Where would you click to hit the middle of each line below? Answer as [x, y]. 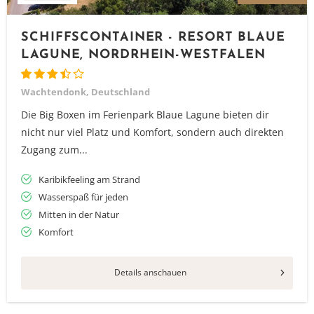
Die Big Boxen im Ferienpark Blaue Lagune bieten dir [145, 115]
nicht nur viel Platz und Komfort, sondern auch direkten [152, 132]
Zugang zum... [54, 150]
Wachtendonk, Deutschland [86, 92]
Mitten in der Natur [79, 214]
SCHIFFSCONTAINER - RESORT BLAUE [153, 37]
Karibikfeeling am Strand [89, 179]
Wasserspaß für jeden [83, 197]
